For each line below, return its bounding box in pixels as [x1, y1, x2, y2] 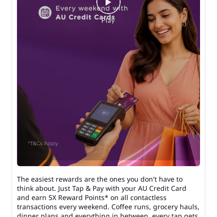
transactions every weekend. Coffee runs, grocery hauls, [17, 202, 200, 212]
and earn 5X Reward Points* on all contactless [17, 193, 167, 202]
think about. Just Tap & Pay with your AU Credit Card [17, 184, 186, 193]
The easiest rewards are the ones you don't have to [17, 174, 183, 184]
